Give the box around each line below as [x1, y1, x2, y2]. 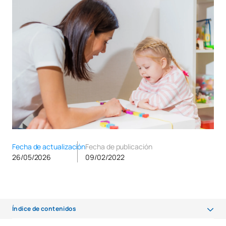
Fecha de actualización [12, 142, 86, 152]
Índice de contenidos [12, 204, 76, 213]
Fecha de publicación [85, 142, 152, 152]
